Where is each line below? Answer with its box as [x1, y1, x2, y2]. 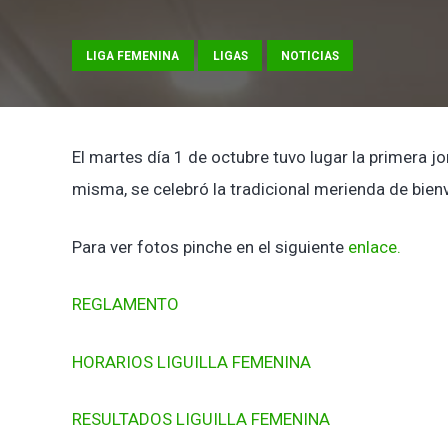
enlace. [348, 236, 401, 257]
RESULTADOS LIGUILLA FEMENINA [72, 409, 330, 430]
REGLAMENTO [72, 294, 179, 315]
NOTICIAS [280, 48, 339, 63]
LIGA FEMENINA [86, 48, 180, 63]
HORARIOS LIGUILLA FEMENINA [72, 351, 311, 372]
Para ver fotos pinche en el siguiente [72, 236, 348, 257]
